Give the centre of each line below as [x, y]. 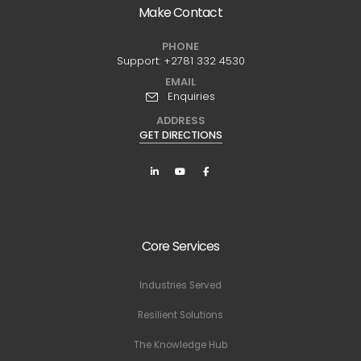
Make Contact [180, 12]
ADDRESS [180, 120]
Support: [140, 60]
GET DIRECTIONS [180, 135]
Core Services [180, 246]
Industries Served [180, 285]
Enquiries [188, 96]
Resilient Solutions [180, 315]
